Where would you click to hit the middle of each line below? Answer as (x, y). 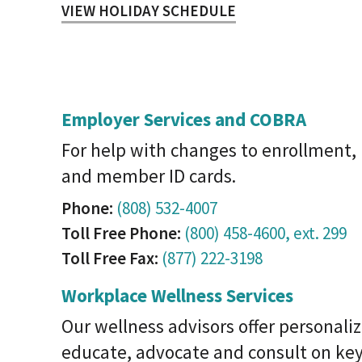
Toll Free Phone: (121, 233)
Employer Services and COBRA (184, 119)
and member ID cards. (149, 176)
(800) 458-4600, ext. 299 (265, 233)
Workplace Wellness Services (177, 295)
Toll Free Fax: (110, 258)
